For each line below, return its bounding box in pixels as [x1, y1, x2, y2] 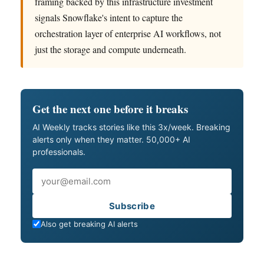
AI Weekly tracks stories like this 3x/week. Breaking [32, 121, 230, 132]
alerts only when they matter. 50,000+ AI [32, 134, 190, 144]
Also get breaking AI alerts [41, 219, 138, 229]
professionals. [32, 146, 85, 157]
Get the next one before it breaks [32, 100, 188, 117]
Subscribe [109, 200, 155, 212]
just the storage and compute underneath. [35, 42, 186, 55]
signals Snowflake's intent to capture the [35, 11, 183, 24]
